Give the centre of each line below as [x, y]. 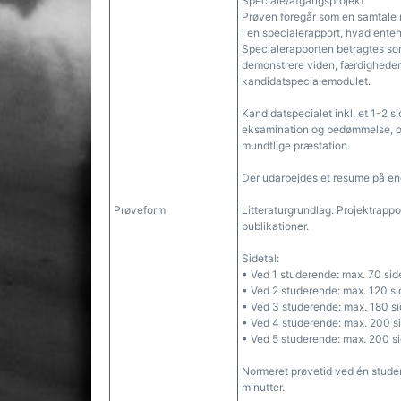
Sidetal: [260, 258]
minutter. [263, 387]
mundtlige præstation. [296, 145]
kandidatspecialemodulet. [306, 81]
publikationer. [275, 226]
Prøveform [140, 210]
